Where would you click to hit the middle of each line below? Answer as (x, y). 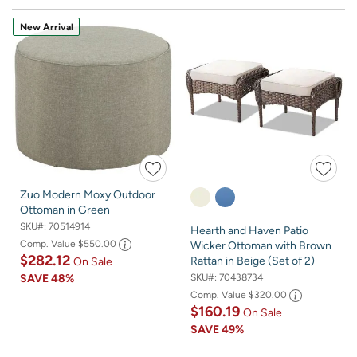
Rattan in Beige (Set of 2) (253, 261)
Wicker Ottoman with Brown (261, 245)
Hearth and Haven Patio (249, 230)
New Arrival (46, 27)
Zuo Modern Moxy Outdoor (88, 194)
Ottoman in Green (65, 210)
